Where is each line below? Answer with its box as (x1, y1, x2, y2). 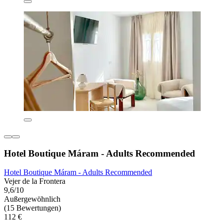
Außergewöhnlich (4, 195, 60, 204)
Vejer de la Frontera (4, 177, 65, 186)
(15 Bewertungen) (4, 204, 61, 213)
